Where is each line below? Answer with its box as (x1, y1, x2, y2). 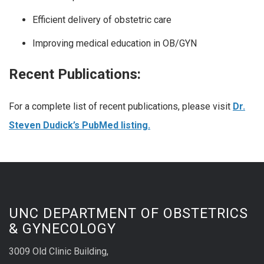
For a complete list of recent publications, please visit (9, 101, 233, 113)
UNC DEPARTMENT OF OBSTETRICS (9, 205, 248, 222)
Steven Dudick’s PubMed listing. (9, 120, 150, 131)
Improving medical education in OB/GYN (32, 37, 197, 49)
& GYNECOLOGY (9, 220, 116, 237)
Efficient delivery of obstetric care (32, 14, 171, 25)
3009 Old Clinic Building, (9, 246, 108, 258)
